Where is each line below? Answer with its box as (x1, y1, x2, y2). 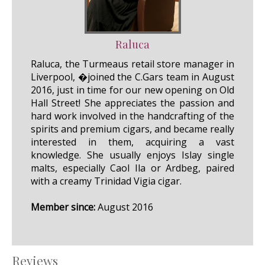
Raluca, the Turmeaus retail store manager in (31, 57, 234, 70)
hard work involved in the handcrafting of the (31, 109, 234, 122)
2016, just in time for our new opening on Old (31, 83, 234, 96)
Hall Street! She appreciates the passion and (31, 96, 234, 109)
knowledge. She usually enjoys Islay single (31, 148, 234, 161)
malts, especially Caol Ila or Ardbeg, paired (31, 161, 234, 174)
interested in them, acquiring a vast (31, 135, 234, 148)
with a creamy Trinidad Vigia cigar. (31, 174, 182, 188)
